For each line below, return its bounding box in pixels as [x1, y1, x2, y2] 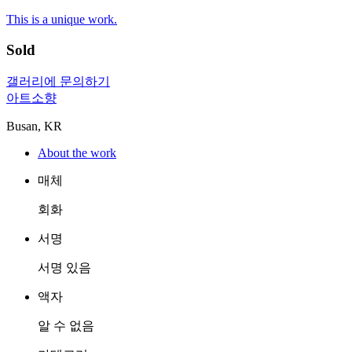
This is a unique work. [6, 13, 117, 27]
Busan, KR [6, 119, 62, 133]
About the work [38, 145, 116, 159]
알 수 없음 [38, 318, 94, 332]
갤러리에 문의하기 [6, 74, 110, 88]
